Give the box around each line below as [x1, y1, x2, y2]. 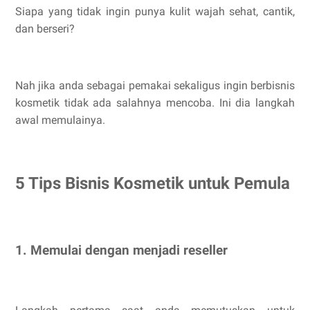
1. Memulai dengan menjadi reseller [15, 242, 228, 258]
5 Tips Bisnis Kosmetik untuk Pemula [15, 173, 290, 193]
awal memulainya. [15, 113, 105, 127]
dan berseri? [15, 22, 75, 35]
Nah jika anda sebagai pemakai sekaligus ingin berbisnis [15, 79, 295, 92]
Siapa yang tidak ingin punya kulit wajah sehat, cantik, [15, 5, 295, 18]
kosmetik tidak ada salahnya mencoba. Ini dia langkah [15, 96, 295, 109]
